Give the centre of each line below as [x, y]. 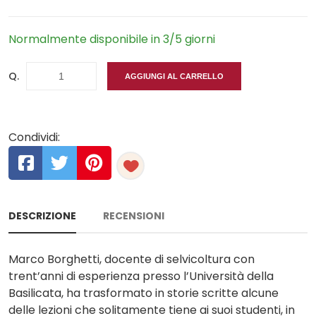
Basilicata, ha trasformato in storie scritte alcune [144, 293]
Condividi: [34, 137]
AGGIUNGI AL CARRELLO [174, 76]
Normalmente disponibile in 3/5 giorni [112, 39]
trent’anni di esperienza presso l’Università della [141, 276]
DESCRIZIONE [42, 216]
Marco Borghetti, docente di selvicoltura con [132, 259]
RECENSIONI [134, 216]
